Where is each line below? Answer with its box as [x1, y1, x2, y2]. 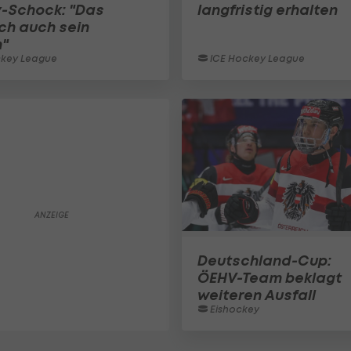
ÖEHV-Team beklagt [197, 269, 342, 287]
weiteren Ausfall [197, 286, 316, 304]
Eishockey [208, 303, 259, 315]
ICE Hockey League [208, 52, 305, 65]
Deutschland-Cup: [197, 251, 331, 270]
